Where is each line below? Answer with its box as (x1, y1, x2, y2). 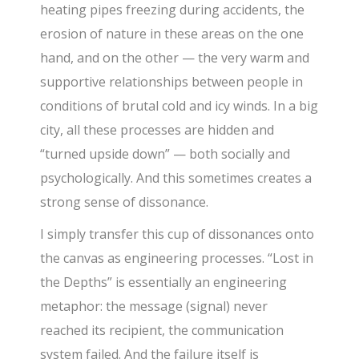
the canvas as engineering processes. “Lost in (40, 248, 314, 267)
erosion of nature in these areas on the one (40, 24, 305, 42)
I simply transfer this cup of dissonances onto (40, 224, 315, 243)
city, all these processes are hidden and (40, 120, 275, 139)
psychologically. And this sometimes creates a (40, 168, 313, 187)
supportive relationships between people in (40, 72, 304, 91)
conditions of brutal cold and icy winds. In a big (40, 96, 319, 115)
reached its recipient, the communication (40, 321, 284, 339)
